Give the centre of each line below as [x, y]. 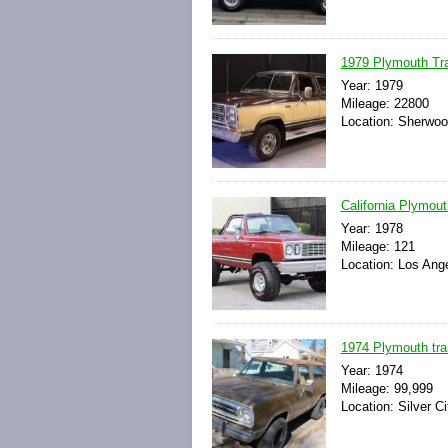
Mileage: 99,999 [386, 388]
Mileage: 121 [377, 246]
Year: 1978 [371, 228]
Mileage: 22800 [384, 104]
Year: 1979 [371, 86]
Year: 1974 [371, 370]
